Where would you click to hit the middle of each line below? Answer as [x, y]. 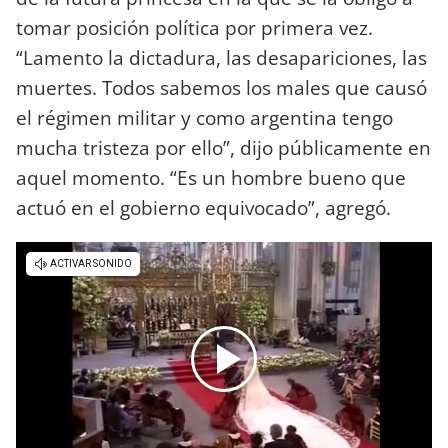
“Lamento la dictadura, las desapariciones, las [221, 57]
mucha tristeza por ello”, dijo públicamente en [223, 147]
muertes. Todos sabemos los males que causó [221, 87]
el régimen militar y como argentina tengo [204, 117]
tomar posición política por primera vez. [194, 27]
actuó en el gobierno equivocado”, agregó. [203, 207]
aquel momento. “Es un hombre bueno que [211, 177]
